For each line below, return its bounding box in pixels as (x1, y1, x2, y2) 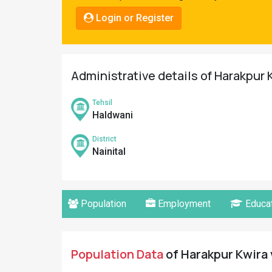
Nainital (92, 146, 126, 157)
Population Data (71, 246, 163, 262)
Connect (12, 45, 47, 56)
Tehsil (92, 98, 112, 107)
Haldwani (92, 109, 133, 121)
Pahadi (12, 5, 41, 16)
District (92, 135, 117, 143)
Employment (155, 198, 211, 209)
